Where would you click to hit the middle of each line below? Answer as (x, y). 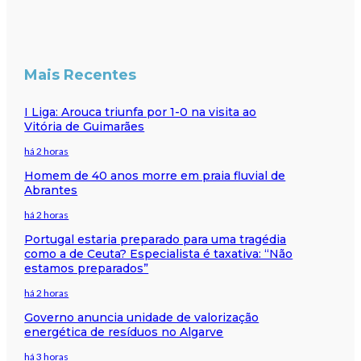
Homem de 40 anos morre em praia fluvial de (155, 175)
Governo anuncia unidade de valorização (142, 317)
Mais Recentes (81, 75)
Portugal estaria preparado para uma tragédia (156, 239)
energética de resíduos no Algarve (124, 332)
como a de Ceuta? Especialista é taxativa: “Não (159, 253)
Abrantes (51, 190)
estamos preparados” (87, 268)
